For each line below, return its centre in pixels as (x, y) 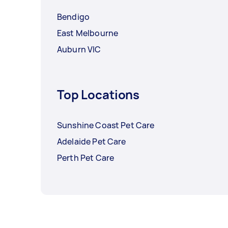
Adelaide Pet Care (92, 142)
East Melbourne (88, 33)
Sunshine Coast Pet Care (106, 125)
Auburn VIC (79, 50)
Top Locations (98, 95)
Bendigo (74, 17)
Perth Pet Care (86, 158)
